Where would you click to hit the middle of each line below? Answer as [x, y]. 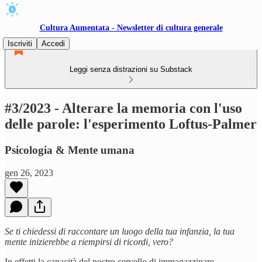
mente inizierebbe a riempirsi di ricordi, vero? [89, 242]
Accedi [53, 44]
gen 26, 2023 [29, 173]
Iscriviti [20, 44]
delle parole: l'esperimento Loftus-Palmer [131, 124]
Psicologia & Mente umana [70, 150]
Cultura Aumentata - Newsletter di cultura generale [131, 28]
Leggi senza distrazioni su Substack [131, 69]
